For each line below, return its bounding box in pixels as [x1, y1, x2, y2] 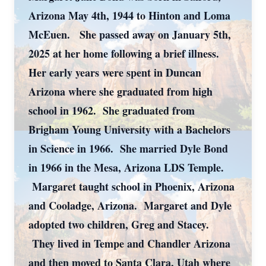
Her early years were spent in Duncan [28, 65, 201, 80]
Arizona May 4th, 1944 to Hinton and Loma [28, 8, 230, 23]
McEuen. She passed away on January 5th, [28, 27, 231, 42]
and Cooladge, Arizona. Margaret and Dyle [28, 198, 232, 213]
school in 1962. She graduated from [28, 103, 195, 118]
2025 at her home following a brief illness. [28, 46, 219, 61]
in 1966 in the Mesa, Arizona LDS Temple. [28, 160, 224, 175]
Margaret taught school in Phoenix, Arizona [28, 179, 235, 194]
